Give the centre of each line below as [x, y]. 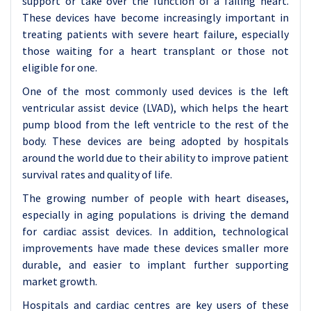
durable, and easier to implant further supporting [155, 264]
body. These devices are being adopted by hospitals [155, 141]
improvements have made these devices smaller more [155, 248]
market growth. [60, 281]
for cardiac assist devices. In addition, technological [155, 231]
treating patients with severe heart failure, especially [155, 34]
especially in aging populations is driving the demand [155, 215]
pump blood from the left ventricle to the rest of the [155, 124]
